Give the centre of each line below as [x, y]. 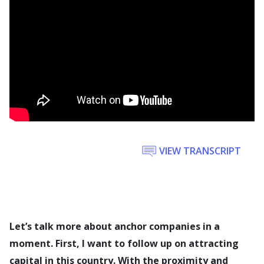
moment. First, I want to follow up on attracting [124, 243]
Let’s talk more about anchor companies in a [115, 226]
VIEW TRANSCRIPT [200, 151]
